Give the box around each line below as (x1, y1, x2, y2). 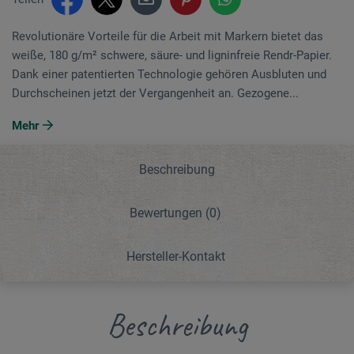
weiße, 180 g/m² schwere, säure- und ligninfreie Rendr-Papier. (12, 47, 332, 62)
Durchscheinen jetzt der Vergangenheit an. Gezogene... (12, 85, 299, 100)
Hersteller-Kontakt (126, 248, 225, 264)
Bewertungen (130, 205, 205, 220)
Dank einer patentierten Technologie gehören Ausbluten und (12, 66, 326, 81)
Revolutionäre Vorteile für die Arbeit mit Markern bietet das (12, 28, 323, 43)
